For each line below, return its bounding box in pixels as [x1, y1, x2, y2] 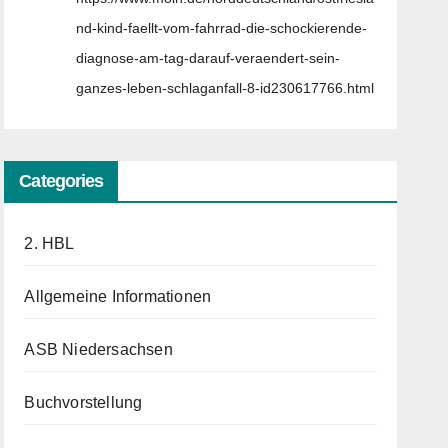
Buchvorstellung [24, 394, 143, 411]
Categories [19, 171, 104, 191]
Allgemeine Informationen [24, 288, 212, 305]
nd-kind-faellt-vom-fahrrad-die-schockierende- [76, 20, 368, 36]
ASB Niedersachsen [24, 341, 173, 358]
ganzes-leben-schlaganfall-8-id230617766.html [76, 80, 375, 96]
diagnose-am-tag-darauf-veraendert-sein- [76, 50, 341, 66]
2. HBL [24, 235, 75, 252]
